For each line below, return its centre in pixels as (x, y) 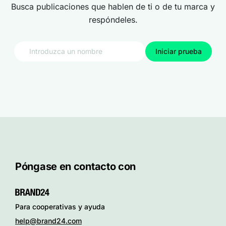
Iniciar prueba (179, 51)
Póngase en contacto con (76, 166)
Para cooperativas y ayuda (60, 207)
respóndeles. (113, 20)
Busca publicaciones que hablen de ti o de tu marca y (113, 7)
